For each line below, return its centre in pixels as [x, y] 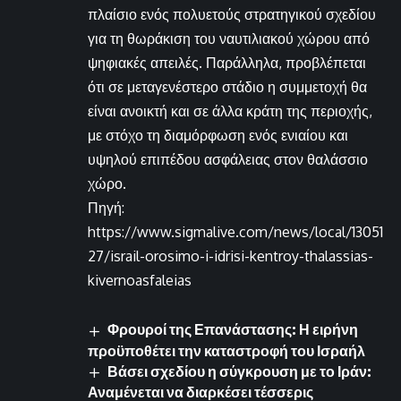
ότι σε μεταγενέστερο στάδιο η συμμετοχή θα [227, 87]
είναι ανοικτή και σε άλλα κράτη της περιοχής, [230, 111]
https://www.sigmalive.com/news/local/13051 [235, 232]
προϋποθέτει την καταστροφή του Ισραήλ [226, 350]
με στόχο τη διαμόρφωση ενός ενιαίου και [218, 136]
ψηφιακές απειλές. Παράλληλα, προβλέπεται [227, 63]
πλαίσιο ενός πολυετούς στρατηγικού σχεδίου [232, 15]
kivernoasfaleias [140, 281]
